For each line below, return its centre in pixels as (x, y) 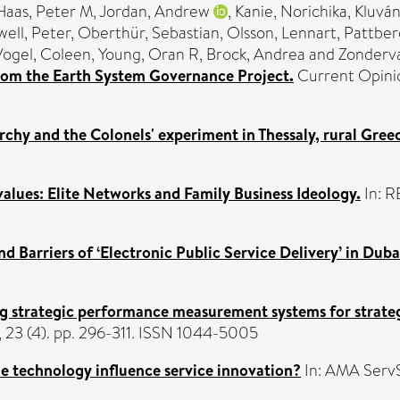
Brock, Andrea (256, 54)
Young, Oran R (149, 54)
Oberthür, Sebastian (149, 33)
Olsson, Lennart (282, 33)
